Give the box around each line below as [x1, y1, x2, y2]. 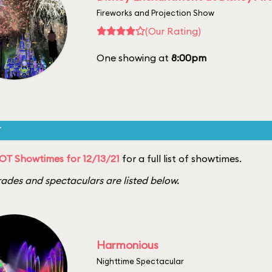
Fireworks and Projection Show [97, 7, 214, 18]
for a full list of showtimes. [120, 152, 242, 165]
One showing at [97, 51, 171, 64]
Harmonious [97, 237, 158, 252]
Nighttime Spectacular [97, 256, 184, 266]
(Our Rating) [145, 24, 201, 37]
